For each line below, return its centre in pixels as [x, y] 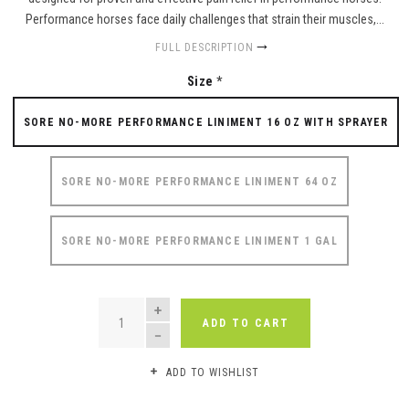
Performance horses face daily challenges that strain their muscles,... [204, 20]
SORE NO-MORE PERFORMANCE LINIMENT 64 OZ [199, 182]
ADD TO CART [246, 323]
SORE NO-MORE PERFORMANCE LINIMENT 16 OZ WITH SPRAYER [206, 123]
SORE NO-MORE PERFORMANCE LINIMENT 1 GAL [199, 241]
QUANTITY [128, 306]
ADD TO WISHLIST [213, 373]
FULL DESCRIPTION [204, 48]
